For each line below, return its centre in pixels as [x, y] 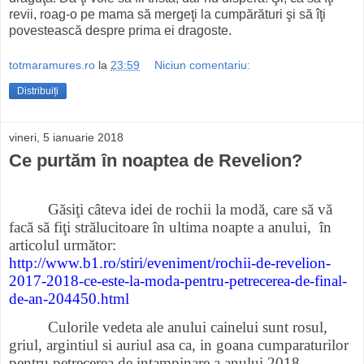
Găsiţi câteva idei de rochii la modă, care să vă [190, 209]
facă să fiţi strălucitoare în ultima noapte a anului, [162, 227]
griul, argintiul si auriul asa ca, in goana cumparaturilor [179, 345]
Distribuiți [38, 91]
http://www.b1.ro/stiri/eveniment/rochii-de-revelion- [170, 262]
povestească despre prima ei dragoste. [120, 30]
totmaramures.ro [52, 65]
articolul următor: [63, 245]
